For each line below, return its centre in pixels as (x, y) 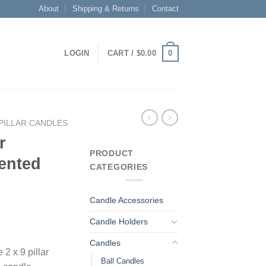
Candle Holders (119, 221)
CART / (122, 53)
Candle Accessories (126, 200)
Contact (165, 9)
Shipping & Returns (105, 9)
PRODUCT (112, 153)
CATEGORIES (119, 167)
